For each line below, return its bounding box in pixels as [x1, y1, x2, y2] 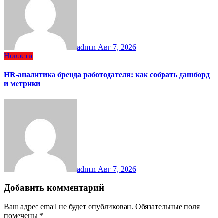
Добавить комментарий [4, 182, 104, 193]
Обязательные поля [135, 202, 200, 211]
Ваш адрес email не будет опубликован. [4, 202, 133, 211]
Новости [4, 52, 33, 60]
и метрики [4, 79, 40, 88]
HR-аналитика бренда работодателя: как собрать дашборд [4, 71, 210, 79]
